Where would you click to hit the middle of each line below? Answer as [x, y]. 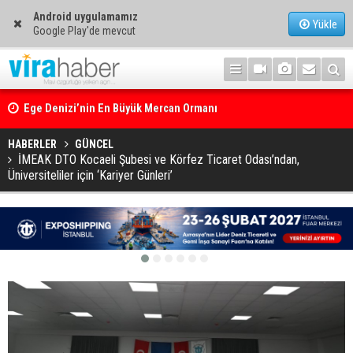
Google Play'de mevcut [84, 31]
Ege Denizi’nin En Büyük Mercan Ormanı [121, 108]
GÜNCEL [94, 144]
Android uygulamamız [85, 17]
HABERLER [32, 144]
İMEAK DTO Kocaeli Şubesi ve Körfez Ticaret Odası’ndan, [159, 160]
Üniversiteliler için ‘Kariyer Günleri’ [90, 175]
